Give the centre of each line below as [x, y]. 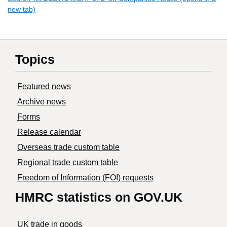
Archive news [42, 102]
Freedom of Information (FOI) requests [85, 178]
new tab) [22, 9]
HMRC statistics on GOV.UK [99, 197]
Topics [35, 60]
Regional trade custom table [68, 163]
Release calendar [49, 132]
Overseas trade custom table [68, 147]
